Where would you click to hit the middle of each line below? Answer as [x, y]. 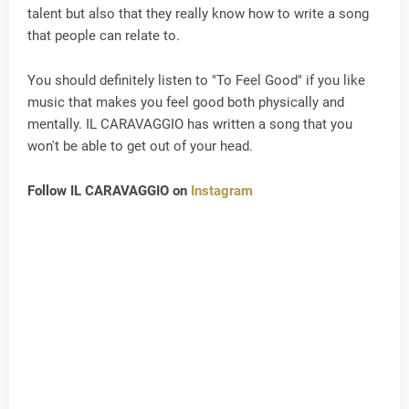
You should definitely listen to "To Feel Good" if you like [196, 81]
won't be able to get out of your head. [140, 147]
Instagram [222, 191]
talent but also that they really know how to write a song [198, 14]
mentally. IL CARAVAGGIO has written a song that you [190, 125]
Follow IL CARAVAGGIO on [109, 191]
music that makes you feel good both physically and [186, 103]
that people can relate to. [104, 36]
